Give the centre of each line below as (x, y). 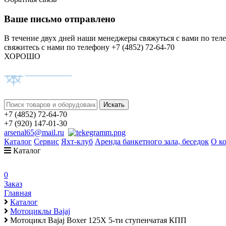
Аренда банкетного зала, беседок (152, 142)
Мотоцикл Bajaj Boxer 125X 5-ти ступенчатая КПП (98, 220)
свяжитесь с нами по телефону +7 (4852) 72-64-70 (89, 47)
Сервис (46, 142)
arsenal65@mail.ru (34, 133)
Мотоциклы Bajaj (40, 211)
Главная (18, 193)
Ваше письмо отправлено (60, 19)
